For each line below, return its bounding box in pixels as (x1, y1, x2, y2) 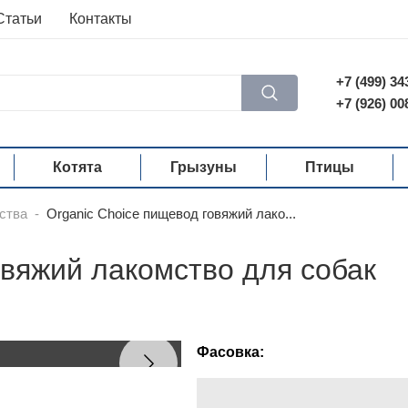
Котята (53, 159, 103, 175)
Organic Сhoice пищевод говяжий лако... (46, 206, 296, 221)
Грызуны (169, 159, 237, 175)
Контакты (69, 11, 132, 26)
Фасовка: (197, 344, 264, 360)
